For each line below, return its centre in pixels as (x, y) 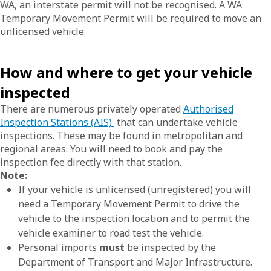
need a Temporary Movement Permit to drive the (129, 204)
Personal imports (59, 247)
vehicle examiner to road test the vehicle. (111, 233)
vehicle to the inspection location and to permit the (134, 218)
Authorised (208, 109)
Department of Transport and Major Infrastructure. (135, 262)
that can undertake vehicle (176, 122)
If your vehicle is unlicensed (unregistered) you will (135, 189)
